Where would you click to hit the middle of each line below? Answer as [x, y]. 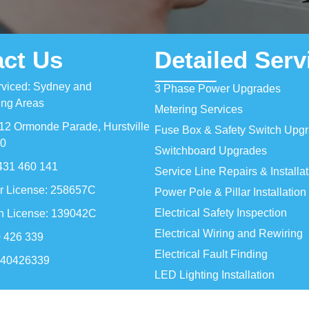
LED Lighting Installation [215, 275]
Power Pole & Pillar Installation [230, 192]
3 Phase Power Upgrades [218, 88]
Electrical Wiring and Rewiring [229, 233]
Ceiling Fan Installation [211, 295]
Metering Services [199, 109]
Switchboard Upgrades [211, 150]
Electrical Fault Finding [211, 254]
